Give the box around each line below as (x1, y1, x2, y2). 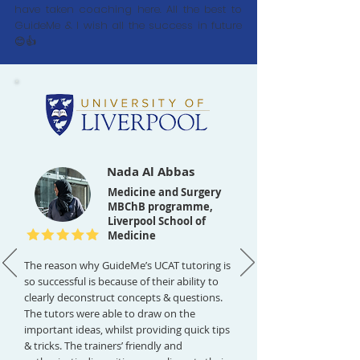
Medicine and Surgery (108, 185, 221, 199)
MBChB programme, (108, 199, 215, 214)
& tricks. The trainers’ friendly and (24, 338, 182, 353)
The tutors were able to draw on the (24, 306, 195, 321)
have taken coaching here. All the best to (14, 2, 242, 17)
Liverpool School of (108, 214, 206, 228)
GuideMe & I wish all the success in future (14, 18, 242, 33)
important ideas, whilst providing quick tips (24, 322, 230, 337)
